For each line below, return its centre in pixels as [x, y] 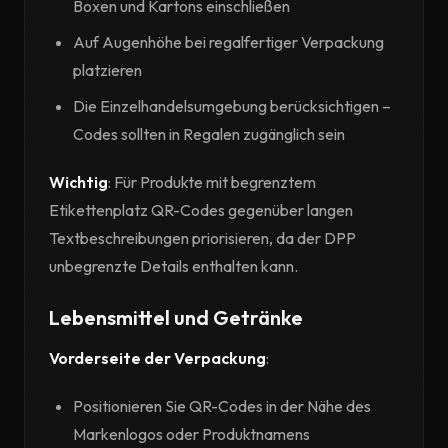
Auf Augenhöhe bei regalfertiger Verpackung [228, 42]
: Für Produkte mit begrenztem [212, 182]
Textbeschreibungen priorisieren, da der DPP [202, 238]
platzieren [107, 70]
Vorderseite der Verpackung [157, 358]
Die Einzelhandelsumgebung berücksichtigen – [232, 106]
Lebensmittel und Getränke [176, 317]
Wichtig [78, 182]
